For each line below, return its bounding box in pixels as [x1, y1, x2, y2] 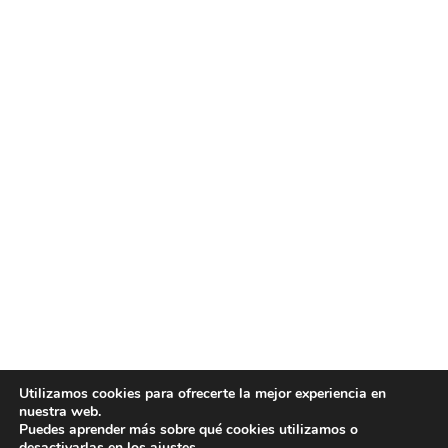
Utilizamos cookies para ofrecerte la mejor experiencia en [19, 384, 386, 403]
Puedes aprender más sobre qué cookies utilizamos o [19, 420, 358, 439]
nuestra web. [19, 402, 101, 421]
